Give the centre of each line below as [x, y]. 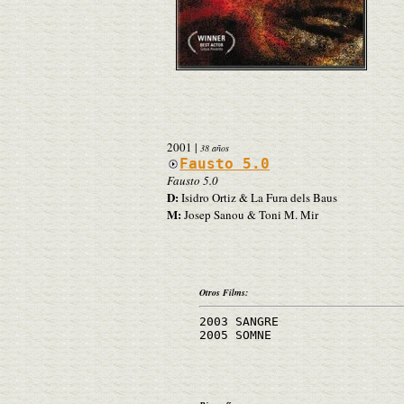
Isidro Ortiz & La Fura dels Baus [258, 197]
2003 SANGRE [239, 321]
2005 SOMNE [235, 335]
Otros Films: [224, 292]
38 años [215, 147]
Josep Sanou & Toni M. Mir [250, 214]
